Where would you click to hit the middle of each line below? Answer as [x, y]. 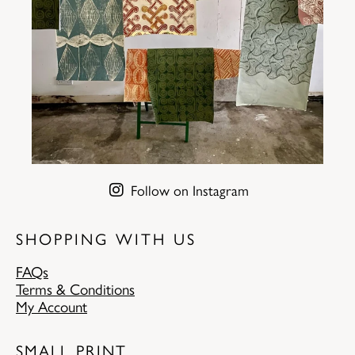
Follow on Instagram [189, 190]
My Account [52, 306]
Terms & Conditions [75, 289]
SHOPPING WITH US [106, 239]
